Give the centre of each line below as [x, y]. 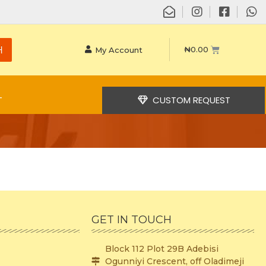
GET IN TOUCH [132, 219]
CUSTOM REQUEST [191, 100]
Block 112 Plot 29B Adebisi [161, 248]
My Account [119, 50]
